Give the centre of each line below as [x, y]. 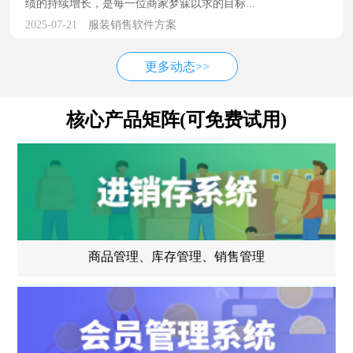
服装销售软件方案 [133, 24]
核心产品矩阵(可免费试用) [176, 119]
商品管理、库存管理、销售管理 [176, 257]
